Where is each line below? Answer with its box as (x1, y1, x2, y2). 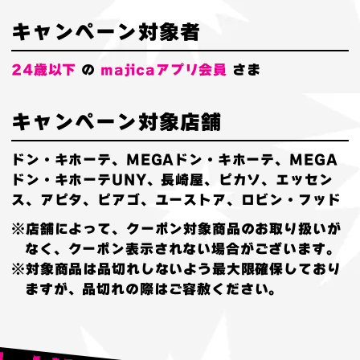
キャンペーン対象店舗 (11, 111, 223, 132)
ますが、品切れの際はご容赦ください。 (25, 281, 284, 296)
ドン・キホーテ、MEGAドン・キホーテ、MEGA (11, 152, 338, 166)
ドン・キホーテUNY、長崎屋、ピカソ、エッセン (11, 172, 333, 186)
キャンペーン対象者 (11, 21, 202, 42)
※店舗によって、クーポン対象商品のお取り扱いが (11, 221, 342, 235)
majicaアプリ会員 (100, 62, 228, 76)
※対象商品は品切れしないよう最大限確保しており (11, 261, 342, 276)
